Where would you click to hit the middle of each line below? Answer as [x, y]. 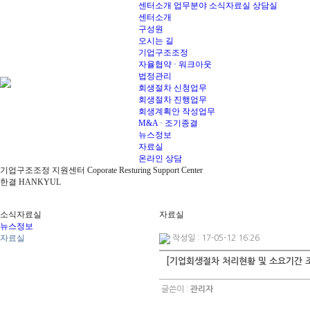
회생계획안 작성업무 [177, 111]
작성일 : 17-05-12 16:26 [216, 238]
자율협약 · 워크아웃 [175, 64]
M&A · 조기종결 [168, 123]
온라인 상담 [160, 158]
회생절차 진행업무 [173, 100]
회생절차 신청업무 [173, 88]
